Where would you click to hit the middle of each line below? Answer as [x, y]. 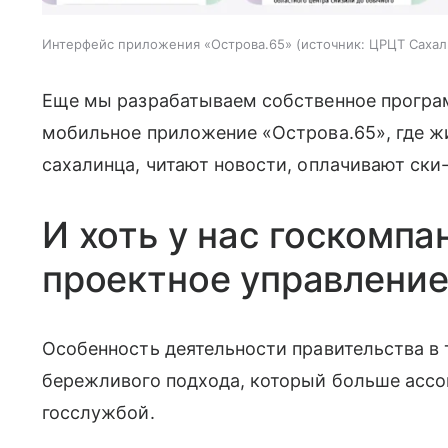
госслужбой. [101, 412]
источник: [333, 43]
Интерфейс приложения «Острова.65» [167, 43]
